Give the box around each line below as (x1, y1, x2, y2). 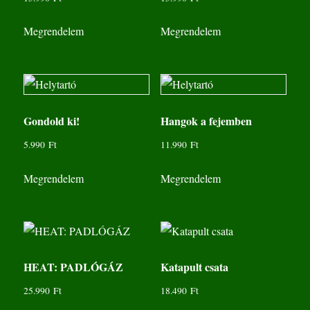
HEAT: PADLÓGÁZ (24, 258, 124, 275)
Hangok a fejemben (160, 113, 252, 129)
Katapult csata (160, 258, 228, 275)
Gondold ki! (24, 113, 80, 129)
